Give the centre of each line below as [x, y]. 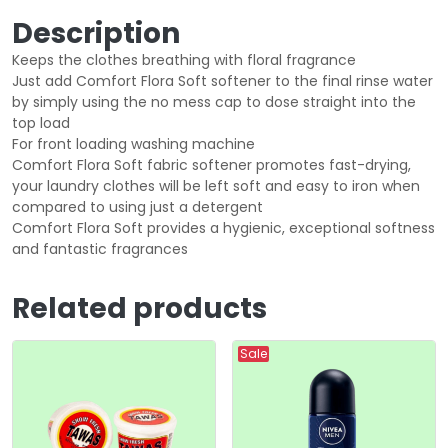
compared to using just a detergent [137, 207]
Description [96, 34]
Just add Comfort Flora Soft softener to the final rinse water [222, 81]
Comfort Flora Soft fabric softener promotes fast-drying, [211, 165]
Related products [139, 309]
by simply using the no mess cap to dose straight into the [214, 102]
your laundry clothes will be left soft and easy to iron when [216, 186]
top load [41, 123]
